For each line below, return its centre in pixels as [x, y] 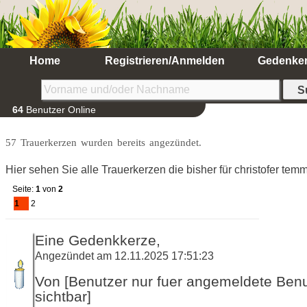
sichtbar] [63, 296]
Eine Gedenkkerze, [98, 240]
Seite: [24, 189]
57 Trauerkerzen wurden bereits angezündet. [103, 142]
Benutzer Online [60, 110]
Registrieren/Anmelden [164, 61]
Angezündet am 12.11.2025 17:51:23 [124, 255]
